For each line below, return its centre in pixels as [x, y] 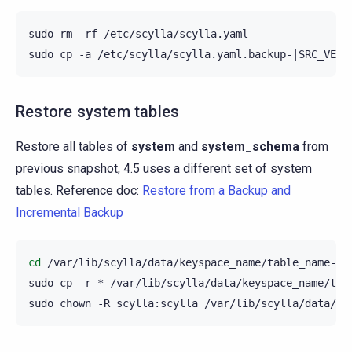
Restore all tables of [73, 146]
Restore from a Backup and [216, 190]
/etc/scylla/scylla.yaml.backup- [195, 54]
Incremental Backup [70, 212]
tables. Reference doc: [79, 190]
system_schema [250, 146]
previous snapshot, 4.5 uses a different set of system [164, 168]
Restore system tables [98, 111]
